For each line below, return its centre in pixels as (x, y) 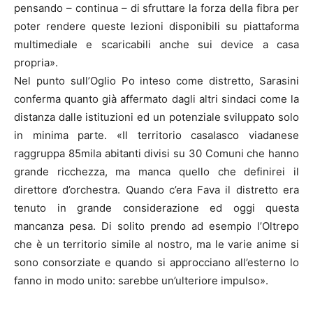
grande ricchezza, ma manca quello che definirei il (156, 171)
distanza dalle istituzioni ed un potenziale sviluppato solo (156, 117)
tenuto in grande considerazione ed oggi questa (156, 208)
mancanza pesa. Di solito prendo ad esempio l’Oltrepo (156, 226)
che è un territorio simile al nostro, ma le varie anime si (156, 244)
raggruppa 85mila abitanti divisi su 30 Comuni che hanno (156, 153)
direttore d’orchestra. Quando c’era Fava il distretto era (156, 189)
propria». (36, 62)
